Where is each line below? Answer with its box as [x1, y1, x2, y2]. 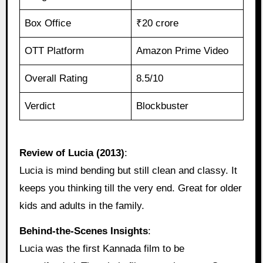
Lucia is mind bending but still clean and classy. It [19, 165, 237, 177]
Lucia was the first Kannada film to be [19, 242, 184, 254]
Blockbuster [136, 100, 189, 112]
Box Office [25, 18, 72, 29]
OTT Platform [25, 45, 85, 57]
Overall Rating [25, 73, 88, 85]
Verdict [25, 100, 56, 112]
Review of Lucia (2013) [19, 147, 124, 159]
